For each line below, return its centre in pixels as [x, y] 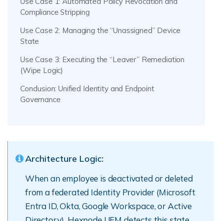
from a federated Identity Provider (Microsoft [110, 192]
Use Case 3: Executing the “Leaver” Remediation [103, 59]
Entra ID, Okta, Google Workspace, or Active [109, 206]
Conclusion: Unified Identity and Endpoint [87, 89]
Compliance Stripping [55, 12]
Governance [40, 99]
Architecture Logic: [64, 159]
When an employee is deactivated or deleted [109, 178]
